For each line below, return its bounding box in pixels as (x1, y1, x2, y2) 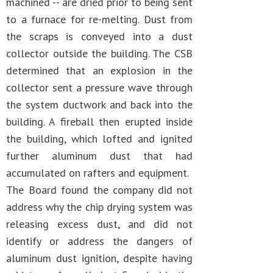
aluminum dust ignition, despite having (6, 251, 193, 265)
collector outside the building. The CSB (6, 46, 193, 60)
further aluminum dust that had (6, 149, 193, 163)
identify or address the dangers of (6, 234, 193, 248)
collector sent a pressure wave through (6, 80, 193, 94)
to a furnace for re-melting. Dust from (6, 12, 193, 26)
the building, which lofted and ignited (6, 132, 193, 146)
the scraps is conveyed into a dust (6, 29, 193, 43)
